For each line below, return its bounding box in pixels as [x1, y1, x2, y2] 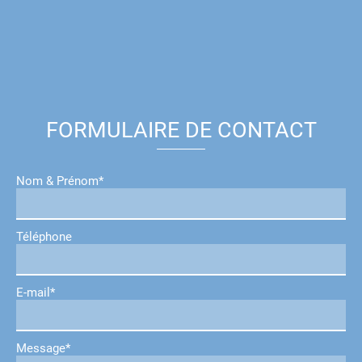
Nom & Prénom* [16, 173, 103, 188]
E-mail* [16, 284, 55, 300]
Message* [16, 340, 70, 356]
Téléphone [16, 229, 72, 244]
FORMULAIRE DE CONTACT [45, 116, 317, 143]
